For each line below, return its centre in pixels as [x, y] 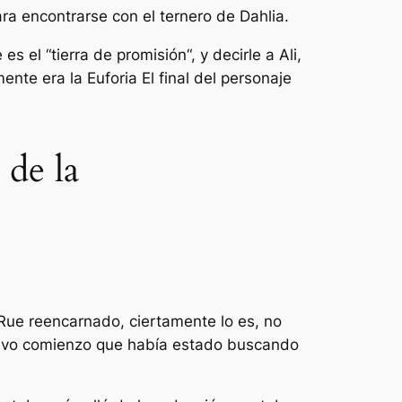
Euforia [114, 78]
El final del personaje [217, 78]
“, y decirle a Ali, [244, 54]
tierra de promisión [119, 54]
